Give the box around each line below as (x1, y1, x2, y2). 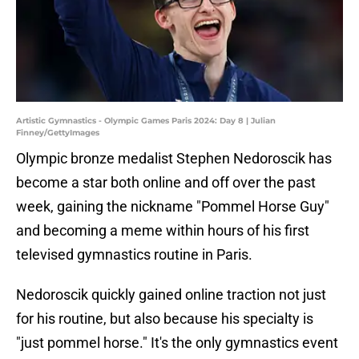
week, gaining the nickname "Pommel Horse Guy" (16, 198, 329, 216)
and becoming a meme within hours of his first (16, 222, 309, 240)
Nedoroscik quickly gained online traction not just (16, 286, 326, 304)
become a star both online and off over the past (16, 174, 316, 192)
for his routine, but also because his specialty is (16, 310, 313, 328)
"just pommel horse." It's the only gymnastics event (16, 334, 338, 352)
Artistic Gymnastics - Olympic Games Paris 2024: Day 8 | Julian (16, 115, 276, 127)
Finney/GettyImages (16, 127, 99, 139)
